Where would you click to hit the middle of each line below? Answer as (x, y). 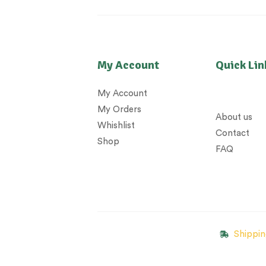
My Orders (120, 110)
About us (234, 118)
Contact (233, 134)
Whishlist (116, 126)
